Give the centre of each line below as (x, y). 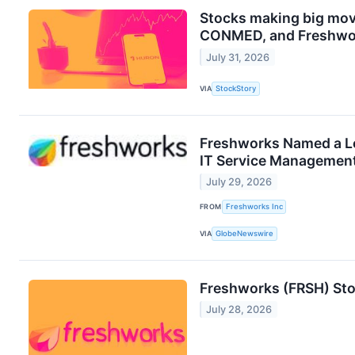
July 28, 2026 (239, 310)
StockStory (236, 89)
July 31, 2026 (238, 57)
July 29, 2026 (239, 181)
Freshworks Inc (254, 207)
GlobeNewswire (245, 234)
